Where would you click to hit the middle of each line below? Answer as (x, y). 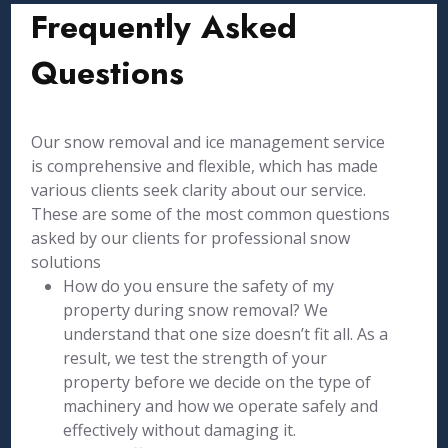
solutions (66, 262)
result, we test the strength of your (195, 358)
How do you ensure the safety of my (199, 286)
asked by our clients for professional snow (191, 238)
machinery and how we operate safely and (221, 406)
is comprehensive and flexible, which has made (205, 166)
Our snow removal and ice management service (208, 142)
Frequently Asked (164, 27)
